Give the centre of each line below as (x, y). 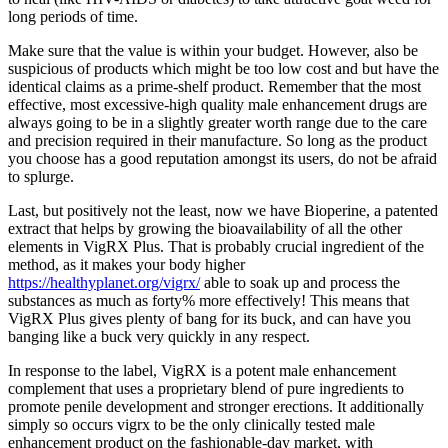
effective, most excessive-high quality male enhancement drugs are (217, 104)
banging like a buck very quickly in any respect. (159, 336)
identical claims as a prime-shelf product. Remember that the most (214, 86)
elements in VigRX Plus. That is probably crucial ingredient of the (216, 246)
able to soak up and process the (300, 282)
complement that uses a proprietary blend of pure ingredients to (206, 388)
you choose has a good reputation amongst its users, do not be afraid (222, 158)
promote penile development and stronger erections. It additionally (216, 406)
